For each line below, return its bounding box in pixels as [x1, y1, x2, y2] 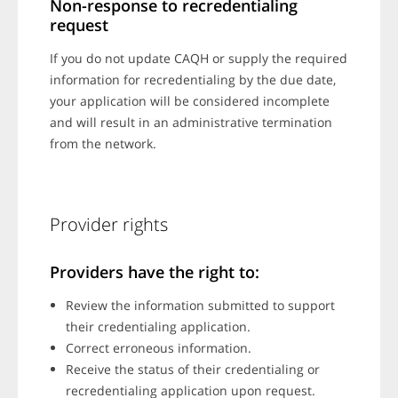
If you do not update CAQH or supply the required [49, 50, 347, 68]
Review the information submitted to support [65, 297, 335, 314]
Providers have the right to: [49, 261, 259, 283]
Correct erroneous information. [65, 339, 251, 357]
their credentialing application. [65, 318, 251, 336]
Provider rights [49, 212, 168, 237]
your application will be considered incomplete [49, 92, 330, 110]
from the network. [49, 135, 160, 153]
